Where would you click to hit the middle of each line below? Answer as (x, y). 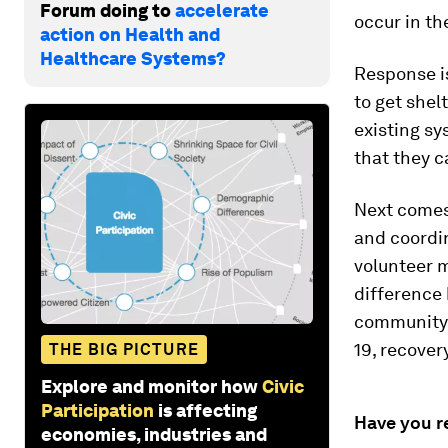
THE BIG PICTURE (124, 349)
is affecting (207, 410)
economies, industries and (154, 434)
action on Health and (130, 34)
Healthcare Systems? (133, 58)
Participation (97, 410)
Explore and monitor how (149, 386)
